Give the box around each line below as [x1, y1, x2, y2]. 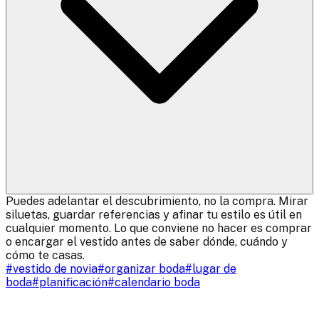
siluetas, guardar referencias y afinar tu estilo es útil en [6, 208, 302, 222]
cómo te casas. [6, 249, 85, 263]
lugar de [192, 262, 236, 276]
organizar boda [105, 262, 185, 276]
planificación [39, 276, 108, 290]
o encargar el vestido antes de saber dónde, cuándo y [6, 235, 288, 249]
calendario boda [115, 276, 200, 290]
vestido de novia [13, 262, 98, 276]
